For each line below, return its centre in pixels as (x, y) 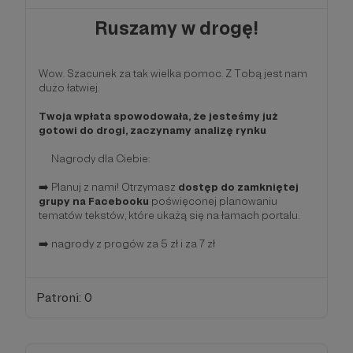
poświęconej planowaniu (213, 201)
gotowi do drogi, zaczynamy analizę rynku (152, 130)
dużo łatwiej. (75, 88)
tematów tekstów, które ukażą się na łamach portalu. (169, 216)
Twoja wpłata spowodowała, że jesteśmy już (158, 116)
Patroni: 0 (64, 297)
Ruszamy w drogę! (176, 28)
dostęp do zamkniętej (238, 187)
